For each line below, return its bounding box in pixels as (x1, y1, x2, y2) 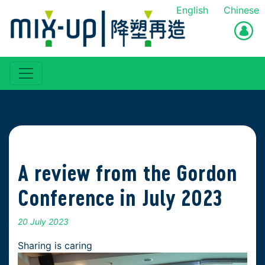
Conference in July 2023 (18, 185, 222, 211)
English (176, 4, 208, 16)
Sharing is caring (18, 240, 92, 252)
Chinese (224, 4, 259, 16)
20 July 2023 (18, 216, 69, 227)
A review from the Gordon (18, 160, 237, 186)
